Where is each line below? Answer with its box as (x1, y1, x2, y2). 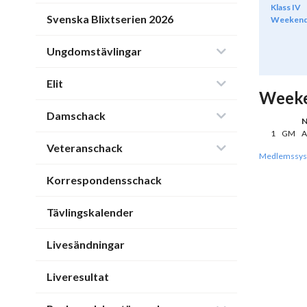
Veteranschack (47, 141, 123, 154)
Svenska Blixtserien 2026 (47, 12, 173, 25)
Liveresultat (47, 270, 109, 283)
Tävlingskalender (47, 206, 134, 219)
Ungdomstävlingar (47, 45, 142, 58)
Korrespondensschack (47, 173, 162, 186)
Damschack (47, 109, 106, 122)
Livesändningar (47, 238, 125, 251)
